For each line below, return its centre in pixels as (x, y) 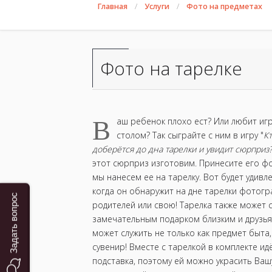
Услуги (157, 6)
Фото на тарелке (171, 69)
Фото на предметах (224, 6)
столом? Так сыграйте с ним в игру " (190, 135)
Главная (112, 6)
